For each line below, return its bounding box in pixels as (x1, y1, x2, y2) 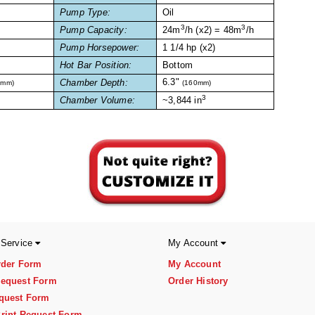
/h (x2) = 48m (184, 25, 242, 36)
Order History (168, 276, 229, 287)
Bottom (162, 60, 193, 71)
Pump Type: (60, 7, 110, 18)
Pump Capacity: (60, 25, 127, 36)
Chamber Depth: (60, 77, 128, 89)
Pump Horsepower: (60, 42, 140, 53)
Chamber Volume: (60, 95, 135, 106)
